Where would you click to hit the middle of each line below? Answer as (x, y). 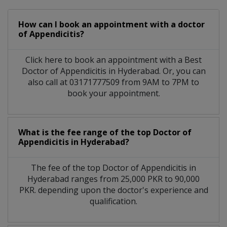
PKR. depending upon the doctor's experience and (113, 190)
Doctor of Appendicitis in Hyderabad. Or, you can (113, 71)
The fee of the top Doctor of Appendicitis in (113, 167)
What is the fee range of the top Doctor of (105, 132)
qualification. (113, 201)
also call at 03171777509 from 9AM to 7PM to (113, 82)
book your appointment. (113, 93)
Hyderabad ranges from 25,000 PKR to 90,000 (113, 179)
